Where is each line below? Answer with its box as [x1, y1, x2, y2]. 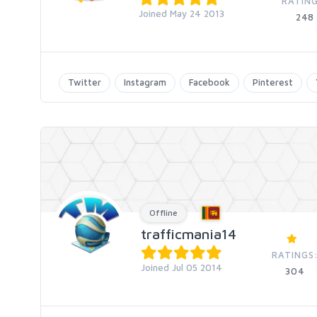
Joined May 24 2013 [139, 8, 224, 19]
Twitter [68, 76, 101, 88]
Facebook [189, 76, 230, 88]
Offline [149, 207, 178, 218]
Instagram [124, 76, 166, 88]
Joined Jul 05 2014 [141, 262, 222, 273]
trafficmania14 [141, 226, 236, 242]
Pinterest [253, 76, 293, 88]
